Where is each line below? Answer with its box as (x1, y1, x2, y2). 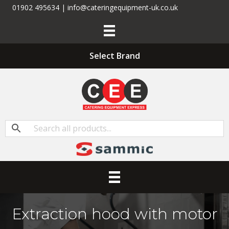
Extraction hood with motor (11, 204, 218, 224)
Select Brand (89, 50, 140, 62)
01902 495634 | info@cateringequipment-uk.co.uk (12, 3, 178, 12)
